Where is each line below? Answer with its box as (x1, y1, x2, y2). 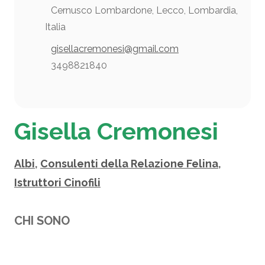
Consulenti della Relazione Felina (40, 157, 218, 170)
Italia (45, 21, 66, 33)
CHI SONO (14, 213, 70, 228)
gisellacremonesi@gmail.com (51, 43, 179, 54)
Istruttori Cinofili (14, 176, 101, 189)
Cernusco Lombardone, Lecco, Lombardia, (51, 4, 238, 16)
